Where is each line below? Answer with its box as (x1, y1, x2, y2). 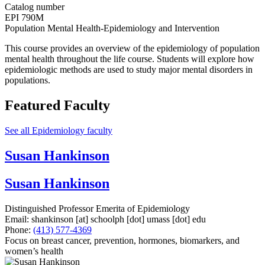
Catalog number (5, 2, 64, 12)
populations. (5, 75, 53, 86)
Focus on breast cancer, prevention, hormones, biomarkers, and (5, 235, 240, 245)
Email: (5, 214, 29, 224)
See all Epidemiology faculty (5, 125, 112, 135)
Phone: (5, 224, 31, 235)
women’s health (5, 245, 63, 256)
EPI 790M (5, 12, 44, 23)
